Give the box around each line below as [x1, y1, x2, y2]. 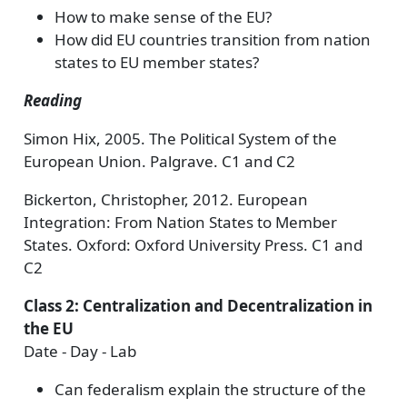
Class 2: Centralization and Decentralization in [23, 295, 372, 316]
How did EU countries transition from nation [54, 29, 371, 50]
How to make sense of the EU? [54, 6, 272, 27]
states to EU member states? [54, 52, 259, 73]
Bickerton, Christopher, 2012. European [23, 189, 308, 210]
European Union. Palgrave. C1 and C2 [23, 151, 295, 172]
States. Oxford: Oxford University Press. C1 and [23, 234, 362, 255]
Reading [23, 90, 82, 111]
